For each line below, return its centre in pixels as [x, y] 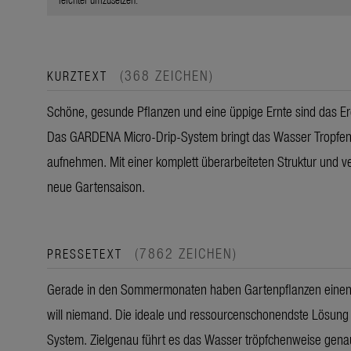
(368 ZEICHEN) [167, 74]
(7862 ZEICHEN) [186, 252]
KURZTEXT [80, 75]
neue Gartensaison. [96, 186]
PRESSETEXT [87, 253]
